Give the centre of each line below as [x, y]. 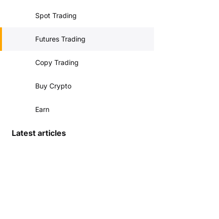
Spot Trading [56, 15]
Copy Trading [57, 62]
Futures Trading [60, 39]
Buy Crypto [53, 86]
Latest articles [39, 133]
